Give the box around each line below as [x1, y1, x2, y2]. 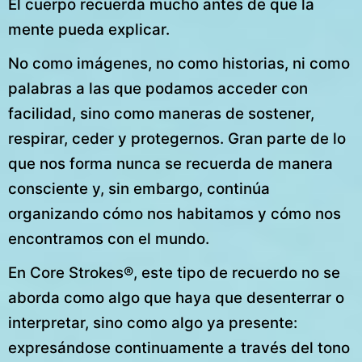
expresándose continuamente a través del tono [8, 339, 350, 358]
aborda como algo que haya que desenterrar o [8, 288, 344, 308]
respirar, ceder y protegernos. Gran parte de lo [8, 129, 346, 149]
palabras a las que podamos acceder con [8, 79, 308, 99]
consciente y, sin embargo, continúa [8, 179, 270, 199]
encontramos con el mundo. [8, 229, 209, 249]
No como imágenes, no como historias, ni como [8, 54, 350, 74]
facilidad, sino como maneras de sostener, [8, 104, 314, 124]
